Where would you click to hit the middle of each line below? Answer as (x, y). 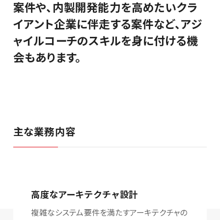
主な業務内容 (44, 131)
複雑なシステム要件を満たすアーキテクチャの (109, 212)
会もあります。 (47, 57)
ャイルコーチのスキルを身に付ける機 (105, 40)
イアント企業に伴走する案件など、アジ (108, 24)
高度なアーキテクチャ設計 (84, 194)
